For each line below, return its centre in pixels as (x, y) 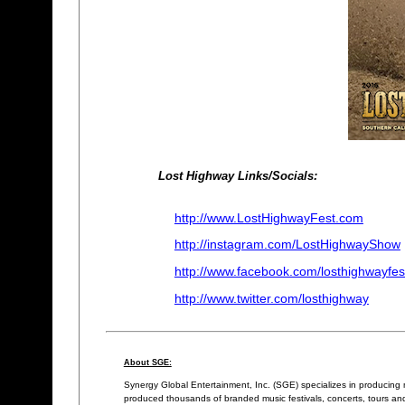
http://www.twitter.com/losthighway (271, 298)
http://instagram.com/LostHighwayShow (287, 245)
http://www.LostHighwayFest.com (268, 217)
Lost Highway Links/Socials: (237, 175)
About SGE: (147, 362)
